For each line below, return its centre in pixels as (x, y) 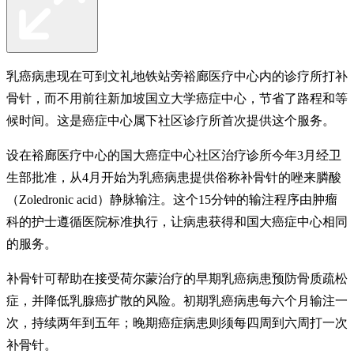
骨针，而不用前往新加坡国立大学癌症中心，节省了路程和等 (177, 98)
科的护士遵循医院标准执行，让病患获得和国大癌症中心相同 (177, 221)
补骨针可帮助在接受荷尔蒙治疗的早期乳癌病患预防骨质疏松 (177, 278)
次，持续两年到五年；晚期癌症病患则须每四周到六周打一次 (177, 322)
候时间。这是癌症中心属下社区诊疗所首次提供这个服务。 (171, 120)
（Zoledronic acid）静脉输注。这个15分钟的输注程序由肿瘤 (172, 199)
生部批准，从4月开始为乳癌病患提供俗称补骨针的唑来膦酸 (174, 177)
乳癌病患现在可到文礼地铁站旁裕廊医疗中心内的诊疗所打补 (177, 76)
